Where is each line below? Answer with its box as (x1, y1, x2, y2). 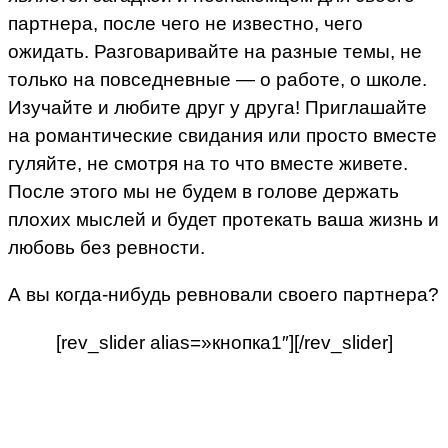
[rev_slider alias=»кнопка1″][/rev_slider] (55, 331, 393, 353)
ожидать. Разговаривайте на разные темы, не (8, 41, 422, 63)
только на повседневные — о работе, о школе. (8, 69, 427, 91)
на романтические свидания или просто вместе (8, 125, 437, 147)
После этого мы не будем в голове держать (8, 181, 399, 203)
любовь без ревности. (8, 237, 205, 259)
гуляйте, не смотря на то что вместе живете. (8, 153, 408, 175)
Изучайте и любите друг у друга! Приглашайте (8, 97, 427, 119)
